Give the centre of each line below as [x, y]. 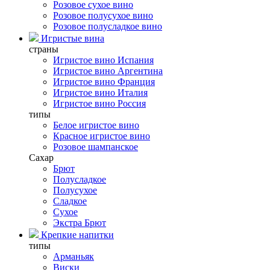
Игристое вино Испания [103, 60]
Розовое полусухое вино [103, 15]
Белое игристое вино [96, 125]
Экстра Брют [80, 223]
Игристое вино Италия [100, 93]
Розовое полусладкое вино [108, 26]
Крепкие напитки [76, 235]
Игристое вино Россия [99, 103]
